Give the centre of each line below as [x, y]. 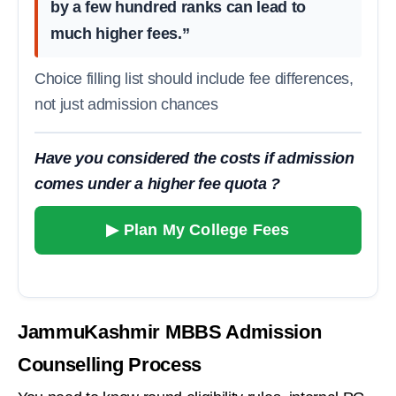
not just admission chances [126, 104]
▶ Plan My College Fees [198, 229]
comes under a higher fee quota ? [157, 183]
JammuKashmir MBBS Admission [170, 331]
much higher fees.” [120, 33]
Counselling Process [110, 364]
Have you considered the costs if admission [194, 158]
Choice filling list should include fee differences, [194, 78]
